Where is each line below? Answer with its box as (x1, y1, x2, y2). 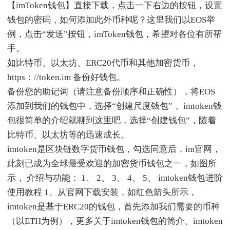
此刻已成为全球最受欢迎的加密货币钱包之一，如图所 (7, 158, 217, 168)
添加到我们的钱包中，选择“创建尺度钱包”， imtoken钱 (7, 101, 222, 111)
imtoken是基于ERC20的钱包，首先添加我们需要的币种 (7, 201, 220, 212)
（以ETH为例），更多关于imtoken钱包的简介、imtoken (7, 216, 223, 226)
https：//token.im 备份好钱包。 (7, 72, 125, 82)
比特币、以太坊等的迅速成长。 (7, 129, 129, 140)
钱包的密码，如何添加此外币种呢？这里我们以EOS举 (7, 14, 215, 25)
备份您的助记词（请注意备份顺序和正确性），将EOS (7, 86, 215, 97)
